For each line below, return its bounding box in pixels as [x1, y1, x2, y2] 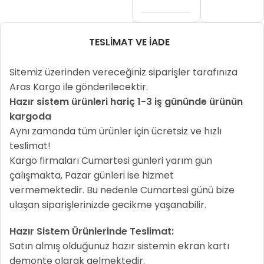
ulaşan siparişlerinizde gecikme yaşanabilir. [9, 198, 207, 212]
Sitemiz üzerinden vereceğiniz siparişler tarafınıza [9, 65, 238, 79]
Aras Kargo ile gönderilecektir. [9, 80, 148, 94]
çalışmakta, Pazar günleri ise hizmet [9, 169, 174, 182]
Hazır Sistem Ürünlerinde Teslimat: [9, 225, 174, 238]
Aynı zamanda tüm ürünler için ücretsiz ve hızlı [9, 124, 222, 138]
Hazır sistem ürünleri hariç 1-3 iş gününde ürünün [9, 95, 243, 108]
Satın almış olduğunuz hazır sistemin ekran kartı [9, 239, 230, 253]
